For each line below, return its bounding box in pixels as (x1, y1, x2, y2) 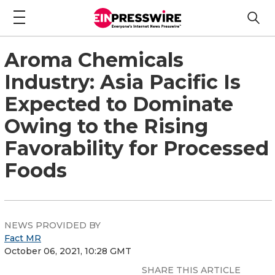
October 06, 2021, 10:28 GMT (4, 245, 131, 257)
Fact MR (4, 232, 41, 244)
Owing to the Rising (4, 114, 208, 138)
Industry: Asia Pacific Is (4, 69, 241, 94)
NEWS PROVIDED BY (4, 219, 101, 231)
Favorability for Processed (4, 136, 269, 160)
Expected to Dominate (4, 91, 233, 116)
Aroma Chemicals (4, 47, 184, 72)
